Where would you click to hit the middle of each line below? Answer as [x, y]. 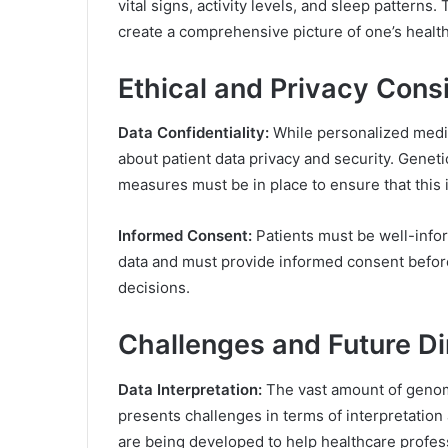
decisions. [154, 288]
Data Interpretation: [190, 389]
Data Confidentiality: [195, 133]
